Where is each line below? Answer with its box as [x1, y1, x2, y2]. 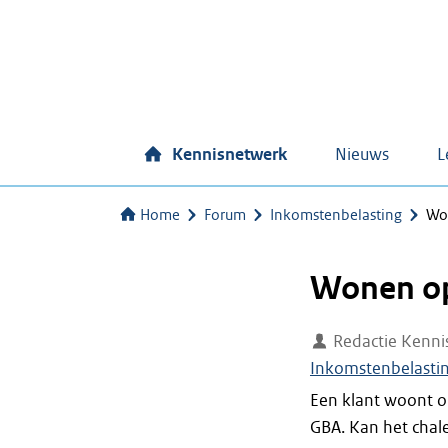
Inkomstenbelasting [270, 206, 402, 224]
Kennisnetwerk [172, 144, 287, 165]
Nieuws [335, 144, 389, 165]
